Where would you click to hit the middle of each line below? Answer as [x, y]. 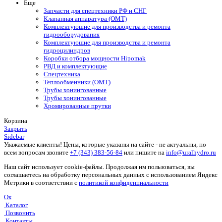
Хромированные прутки [77, 106]
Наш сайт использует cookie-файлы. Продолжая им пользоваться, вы [99, 166]
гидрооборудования [72, 35]
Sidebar [14, 136]
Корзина [16, 120]
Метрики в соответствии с [41, 182]
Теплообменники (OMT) [77, 82]
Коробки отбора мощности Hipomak [95, 58]
